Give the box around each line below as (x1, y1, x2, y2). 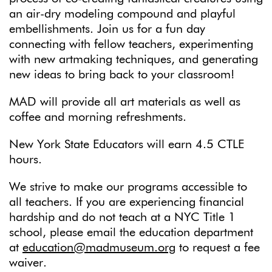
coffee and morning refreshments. (9, 111, 186, 124)
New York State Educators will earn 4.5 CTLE (9, 138, 244, 151)
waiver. (9, 257, 47, 270)
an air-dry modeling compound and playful (9, 8, 236, 21)
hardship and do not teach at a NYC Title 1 (9, 211, 236, 224)
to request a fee (175, 242, 260, 254)
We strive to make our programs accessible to (9, 181, 247, 194)
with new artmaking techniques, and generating (9, 53, 258, 66)
